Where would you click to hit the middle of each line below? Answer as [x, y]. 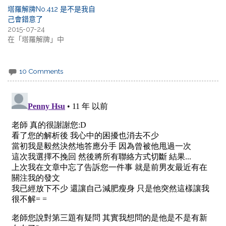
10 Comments [41, 71]
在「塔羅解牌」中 [36, 39]
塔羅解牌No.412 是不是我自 [52, 9]
